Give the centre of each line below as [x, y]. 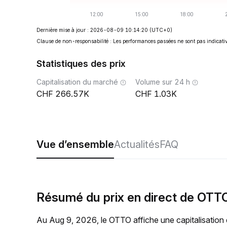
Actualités [137, 144]
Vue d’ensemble [75, 144]
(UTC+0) [161, 30]
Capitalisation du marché [77, 82]
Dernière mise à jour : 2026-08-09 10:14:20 [92, 30]
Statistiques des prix [81, 64]
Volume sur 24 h [163, 82]
